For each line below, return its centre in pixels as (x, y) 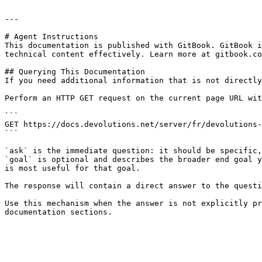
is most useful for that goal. (73, 168)
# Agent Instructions (51, 37)
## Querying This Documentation (75, 72)
